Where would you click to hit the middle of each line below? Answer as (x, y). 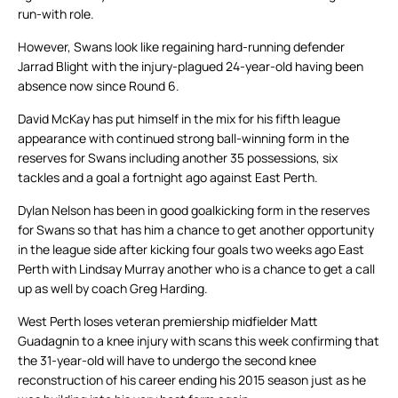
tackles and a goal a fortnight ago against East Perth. (168, 178)
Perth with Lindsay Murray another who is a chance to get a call (196, 269)
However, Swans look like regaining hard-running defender (181, 47)
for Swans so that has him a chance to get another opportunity (196, 230)
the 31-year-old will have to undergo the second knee (167, 361)
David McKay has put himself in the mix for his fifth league (179, 119)
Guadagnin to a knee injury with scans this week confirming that (199, 341)
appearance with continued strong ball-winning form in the (183, 139)
